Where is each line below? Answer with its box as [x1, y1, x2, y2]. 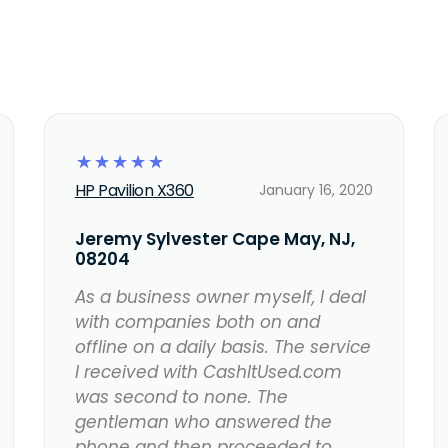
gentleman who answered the [74, 410, 332, 435]
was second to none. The [74, 385, 288, 410]
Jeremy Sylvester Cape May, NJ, [74, 227, 355, 252]
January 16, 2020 [259, 180, 374, 201]
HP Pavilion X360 [74, 179, 194, 203]
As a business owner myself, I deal [74, 285, 366, 310]
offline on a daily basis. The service [74, 335, 371, 360]
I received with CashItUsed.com [74, 360, 342, 385]
